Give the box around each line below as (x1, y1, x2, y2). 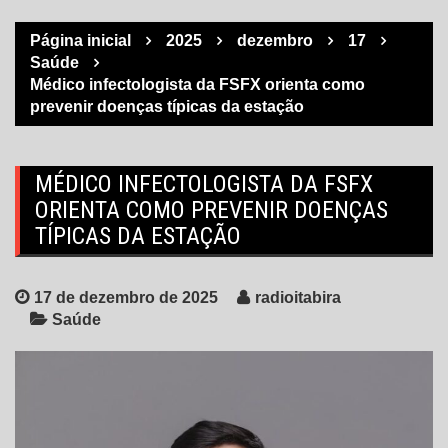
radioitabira (255, 289, 341, 307)
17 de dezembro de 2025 (34, 289, 218, 307)
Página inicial (30, 32, 131, 50)
